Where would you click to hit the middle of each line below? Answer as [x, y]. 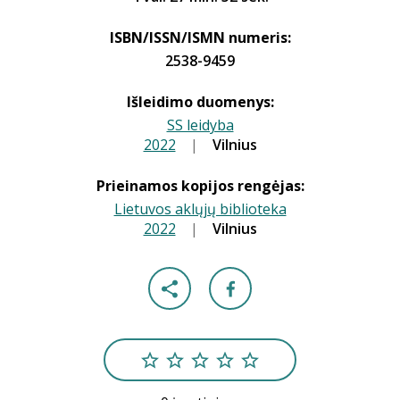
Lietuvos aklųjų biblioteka [200, 209]
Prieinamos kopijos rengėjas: [200, 186]
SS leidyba [200, 125]
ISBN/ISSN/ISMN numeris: [200, 37]
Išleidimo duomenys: [200, 102]
